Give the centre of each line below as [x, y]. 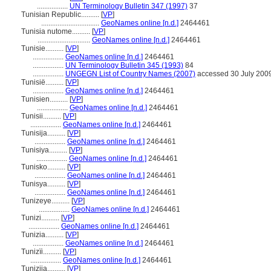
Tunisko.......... [44, 167]
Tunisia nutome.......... [57, 31]
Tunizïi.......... [42, 252]
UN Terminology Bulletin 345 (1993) [124, 65]
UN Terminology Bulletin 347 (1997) [129, 6]
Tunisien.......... [45, 99]
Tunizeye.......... [46, 201]
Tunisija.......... [44, 133]
